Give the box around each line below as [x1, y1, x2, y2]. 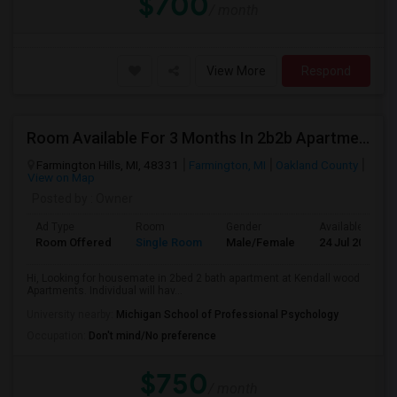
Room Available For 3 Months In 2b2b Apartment [359, 128, 370, 147]
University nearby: [27, 308, 116, 321]
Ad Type [35, 221, 74, 233]
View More [206, 64, 266, 78]
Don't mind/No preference [89, 330, 216, 342]
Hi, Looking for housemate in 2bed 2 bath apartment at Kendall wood [27, 272, 360, 284]
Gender [226, 221, 261, 233]
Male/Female [226, 236, 295, 249]
